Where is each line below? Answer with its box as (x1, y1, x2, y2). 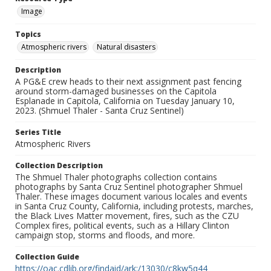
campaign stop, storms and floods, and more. (15, 229, 195, 241)
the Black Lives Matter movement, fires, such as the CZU (15, 210, 239, 222)
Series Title (15, 127, 61, 138)
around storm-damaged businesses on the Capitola (15, 85, 217, 97)
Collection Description (15, 160, 103, 171)
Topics (15, 29, 41, 40)
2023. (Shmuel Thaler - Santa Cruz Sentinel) (15, 105, 184, 117)
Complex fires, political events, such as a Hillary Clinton (15, 220, 229, 232)
